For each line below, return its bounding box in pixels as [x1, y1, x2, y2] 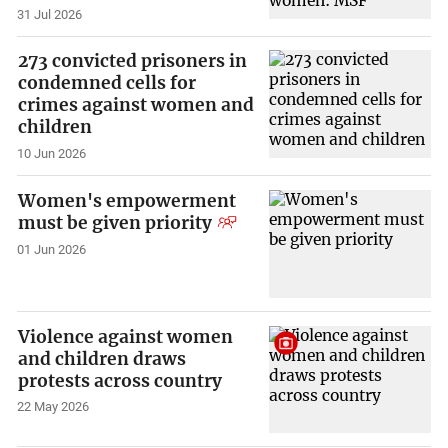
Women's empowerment [18, 189, 237, 212]
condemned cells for [18, 72, 197, 95]
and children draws [18, 347, 187, 370]
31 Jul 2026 [17, 6, 83, 22]
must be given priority [18, 211, 213, 234]
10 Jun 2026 [17, 146, 87, 162]
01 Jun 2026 [17, 241, 87, 257]
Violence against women [18, 325, 234, 348]
